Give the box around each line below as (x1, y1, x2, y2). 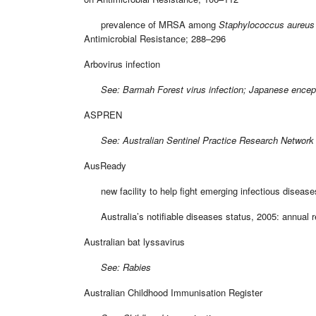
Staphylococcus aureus (219, 17, 315, 31)
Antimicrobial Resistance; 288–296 (84, 31, 226, 45)
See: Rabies (84, 260, 151, 274)
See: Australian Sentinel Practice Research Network (84, 133, 314, 147)
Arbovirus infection (84, 56, 160, 71)
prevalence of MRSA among (84, 17, 219, 31)
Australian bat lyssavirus (84, 234, 185, 248)
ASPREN (84, 107, 122, 121)
